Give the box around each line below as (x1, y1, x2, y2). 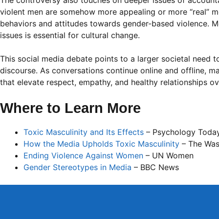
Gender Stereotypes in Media (23, 162, 131, 173)
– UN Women (143, 151, 194, 161)
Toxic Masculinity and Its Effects (23, 127, 144, 137)
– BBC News (131, 162, 179, 173)
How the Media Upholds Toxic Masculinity (23, 139, 179, 149)
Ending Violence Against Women (23, 151, 143, 161)
